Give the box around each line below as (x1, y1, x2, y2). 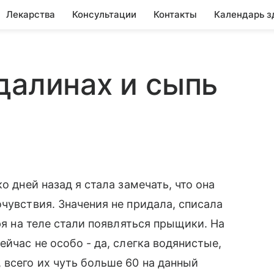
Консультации (72, 9, 136, 20)
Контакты (154, 9, 197, 20)
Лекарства (6, 9, 55, 20)
